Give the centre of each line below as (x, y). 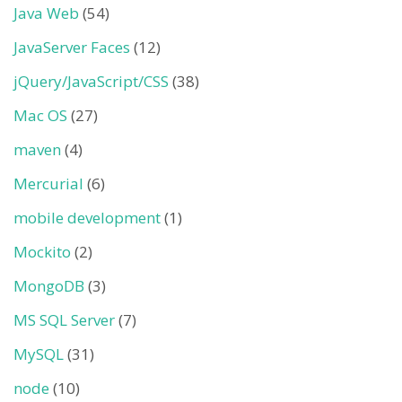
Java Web (46, 13)
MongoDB (49, 286)
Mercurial (48, 184)
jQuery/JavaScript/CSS (91, 81)
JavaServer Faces (72, 47)
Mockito (42, 252)
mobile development (87, 218)
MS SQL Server (64, 320)
